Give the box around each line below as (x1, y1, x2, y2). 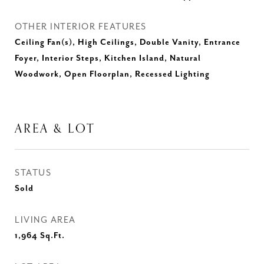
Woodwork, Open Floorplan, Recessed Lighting (15, 70, 210, 79)
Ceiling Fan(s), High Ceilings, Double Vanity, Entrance (15, 38, 240, 47)
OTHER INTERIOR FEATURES (15, 22, 147, 32)
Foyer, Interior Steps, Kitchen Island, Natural (15, 54, 201, 63)
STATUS (15, 168, 51, 178)
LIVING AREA (15, 215, 76, 225)
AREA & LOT (15, 118, 95, 138)
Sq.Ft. (40, 231, 65, 240)
